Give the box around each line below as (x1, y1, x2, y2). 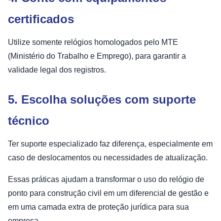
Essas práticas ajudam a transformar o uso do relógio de (8, 175, 204, 184)
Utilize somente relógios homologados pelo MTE (8, 37, 178, 46)
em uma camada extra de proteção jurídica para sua (8, 202, 189, 211)
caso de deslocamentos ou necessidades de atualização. (8, 153, 208, 162)
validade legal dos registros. (8, 65, 106, 74)
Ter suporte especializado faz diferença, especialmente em (8, 139, 213, 148)
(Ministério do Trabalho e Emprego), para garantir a (8, 51, 186, 60)
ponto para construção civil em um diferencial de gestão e (8, 188, 209, 197)
